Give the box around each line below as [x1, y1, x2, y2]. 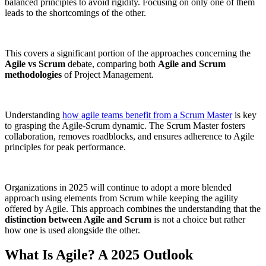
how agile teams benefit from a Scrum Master [62, 109, 232, 120]
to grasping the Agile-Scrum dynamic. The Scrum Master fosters [5, 120, 245, 131]
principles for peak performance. [5, 141, 126, 152]
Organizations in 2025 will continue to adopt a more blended [5, 182, 232, 192]
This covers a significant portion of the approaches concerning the [5, 47, 251, 58]
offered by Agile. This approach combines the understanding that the [5, 203, 261, 214]
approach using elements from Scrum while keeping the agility [5, 192, 238, 203]
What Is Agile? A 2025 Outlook [5, 247, 193, 263]
